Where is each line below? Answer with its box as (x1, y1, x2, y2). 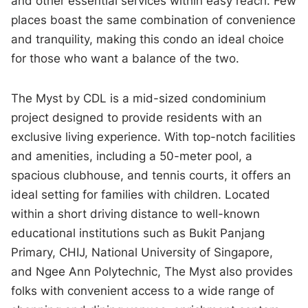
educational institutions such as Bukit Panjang (11, 226, 265, 241)
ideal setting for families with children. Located (11, 188, 271, 202)
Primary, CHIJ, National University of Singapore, (11, 245, 274, 260)
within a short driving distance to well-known (11, 207, 261, 221)
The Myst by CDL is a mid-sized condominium (11, 91, 267, 106)
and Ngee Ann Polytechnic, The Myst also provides (11, 265, 294, 279)
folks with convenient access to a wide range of (11, 284, 275, 298)
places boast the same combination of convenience (11, 13, 296, 27)
